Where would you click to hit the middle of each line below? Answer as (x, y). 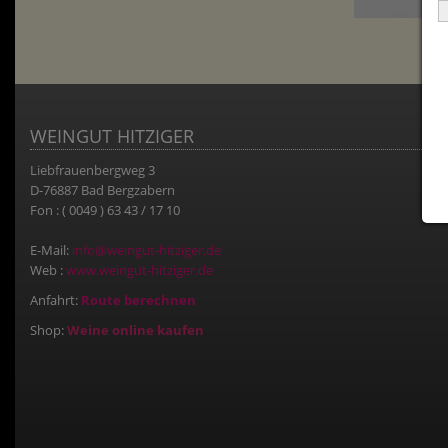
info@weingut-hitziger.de (146, 250)
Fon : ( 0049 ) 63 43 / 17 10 (105, 210)
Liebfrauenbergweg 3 (92, 170)
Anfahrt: (54, 300)
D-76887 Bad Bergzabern (102, 190)
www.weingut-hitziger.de (138, 270)
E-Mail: (51, 250)
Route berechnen (138, 300)
